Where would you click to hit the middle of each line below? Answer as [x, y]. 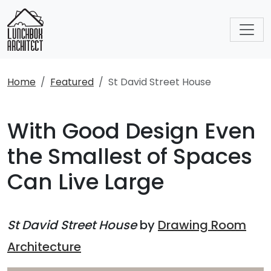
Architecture [44, 247]
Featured [72, 82]
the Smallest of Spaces [130, 156]
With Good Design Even [132, 131]
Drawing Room [202, 225]
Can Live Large [86, 182]
